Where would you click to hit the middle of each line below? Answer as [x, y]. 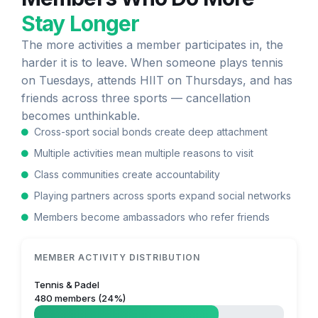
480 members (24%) [80, 298]
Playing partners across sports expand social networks [162, 196]
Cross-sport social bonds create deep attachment [150, 132]
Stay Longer [81, 24]
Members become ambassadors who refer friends [152, 217]
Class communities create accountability [127, 175]
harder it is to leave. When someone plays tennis [152, 63]
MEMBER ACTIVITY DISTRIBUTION [117, 258]
